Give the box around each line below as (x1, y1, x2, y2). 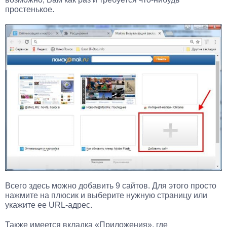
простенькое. (5, 5, 54, 14)
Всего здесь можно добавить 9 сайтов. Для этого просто (5, 181, 216, 191)
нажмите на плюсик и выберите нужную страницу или (5, 191, 207, 200)
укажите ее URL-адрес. (5, 201, 92, 210)
